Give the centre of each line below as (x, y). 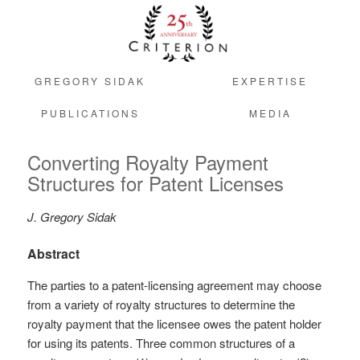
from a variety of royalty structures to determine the (162, 304)
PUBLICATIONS (90, 112)
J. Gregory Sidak (72, 216)
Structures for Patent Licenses (156, 183)
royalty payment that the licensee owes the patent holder (175, 323)
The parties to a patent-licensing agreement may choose (175, 284)
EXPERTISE (270, 80)
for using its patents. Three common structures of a (162, 342)
